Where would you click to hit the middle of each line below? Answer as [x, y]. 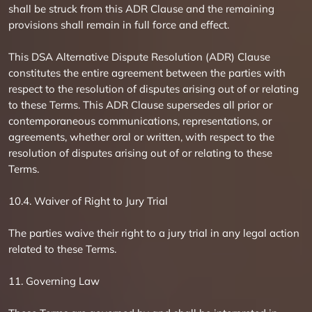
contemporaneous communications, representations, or [140, 121]
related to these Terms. [62, 249]
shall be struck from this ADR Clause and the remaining [141, 9]
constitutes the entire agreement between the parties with [147, 73]
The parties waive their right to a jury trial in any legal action [154, 233]
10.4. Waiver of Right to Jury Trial [88, 201]
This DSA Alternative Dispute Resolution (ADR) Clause [139, 57]
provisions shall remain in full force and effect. [119, 25]
